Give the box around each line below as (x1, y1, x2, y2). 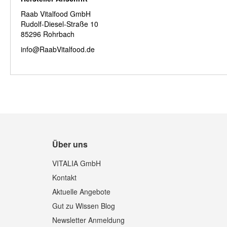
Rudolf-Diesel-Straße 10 (21, 19, 98, 29)
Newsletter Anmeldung (52, 215, 125, 225)
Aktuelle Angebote (52, 186, 111, 197)
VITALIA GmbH (52, 158, 101, 169)
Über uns (52, 138, 88, 150)
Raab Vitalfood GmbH (21, 9, 91, 19)
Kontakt (52, 172, 77, 183)
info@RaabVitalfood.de (21, 44, 95, 55)
